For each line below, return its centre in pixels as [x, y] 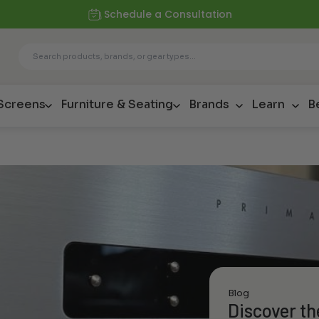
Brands [209, 105]
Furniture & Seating [116, 105]
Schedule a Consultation [168, 14]
